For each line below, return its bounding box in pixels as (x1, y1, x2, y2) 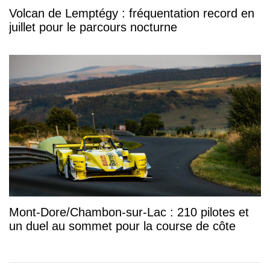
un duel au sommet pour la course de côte (9, 219, 236, 233)
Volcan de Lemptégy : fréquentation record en (9, 6, 254, 20)
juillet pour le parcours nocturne (9, 20, 177, 34)
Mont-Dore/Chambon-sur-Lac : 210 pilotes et (9, 205, 249, 219)
